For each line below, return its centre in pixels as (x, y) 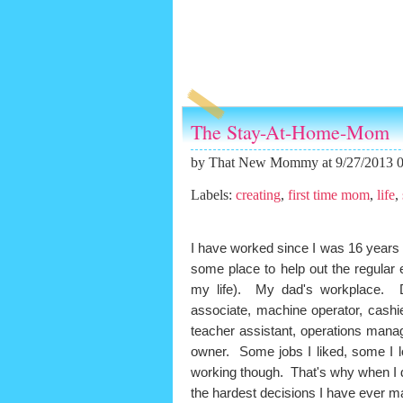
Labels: (213, 194)
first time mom (329, 194)
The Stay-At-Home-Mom (290, 131)
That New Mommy (264, 162)
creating (258, 194)
